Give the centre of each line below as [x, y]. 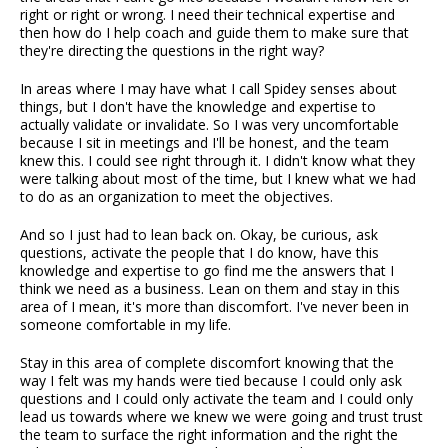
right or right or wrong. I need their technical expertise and [207, 15]
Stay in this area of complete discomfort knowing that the [207, 363]
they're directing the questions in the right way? [172, 51]
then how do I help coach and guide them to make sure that [214, 33]
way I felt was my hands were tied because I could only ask [211, 381]
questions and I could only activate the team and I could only [216, 399]
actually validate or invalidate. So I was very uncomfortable [209, 125]
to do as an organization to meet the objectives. [176, 197]
